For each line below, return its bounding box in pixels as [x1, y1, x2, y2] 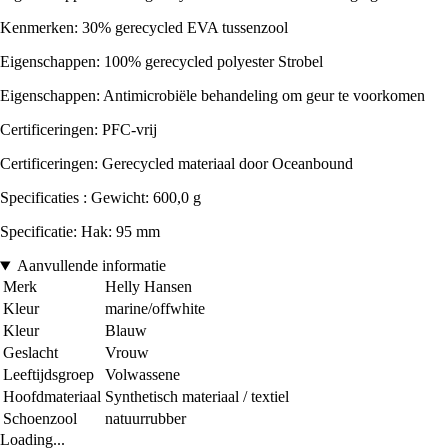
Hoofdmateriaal [3, 388, 101, 406]
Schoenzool [3, 410, 77, 428]
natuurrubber [105, 410, 186, 428]
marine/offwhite [105, 300, 205, 318]
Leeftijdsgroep [3, 366, 94, 384]
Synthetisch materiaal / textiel [105, 388, 289, 406]
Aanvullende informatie [16, 257, 166, 275]
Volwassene [105, 366, 180, 384]
